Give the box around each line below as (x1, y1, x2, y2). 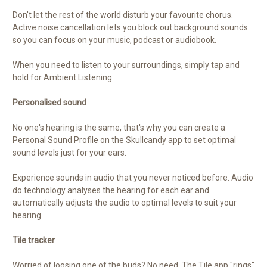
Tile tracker (13, 235, 55, 246)
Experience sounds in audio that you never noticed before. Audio (13, 173, 253, 183)
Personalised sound (13, 98, 86, 108)
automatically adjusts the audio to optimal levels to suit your (13, 198, 237, 208)
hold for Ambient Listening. (13, 73, 114, 83)
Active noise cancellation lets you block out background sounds (13, 23, 248, 33)
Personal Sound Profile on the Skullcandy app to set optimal (13, 135, 236, 145)
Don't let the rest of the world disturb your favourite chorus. (13, 10, 233, 20)
